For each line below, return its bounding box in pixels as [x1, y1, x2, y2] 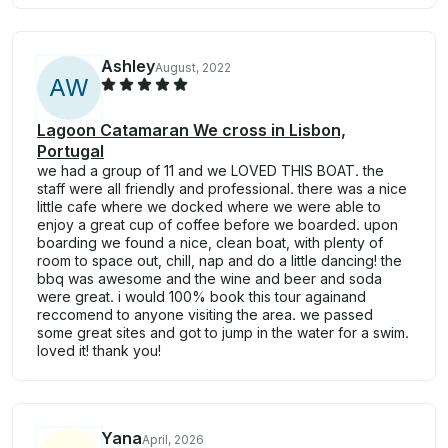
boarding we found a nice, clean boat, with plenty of [37, 234, 383, 252]
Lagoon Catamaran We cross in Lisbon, [37, 120, 346, 141]
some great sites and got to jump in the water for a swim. [37, 324, 409, 342]
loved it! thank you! [37, 342, 161, 360]
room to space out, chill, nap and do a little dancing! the [37, 252, 402, 270]
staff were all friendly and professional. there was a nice [37, 180, 407, 198]
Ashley [101, 56, 155, 77]
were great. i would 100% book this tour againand [37, 288, 366, 306]
